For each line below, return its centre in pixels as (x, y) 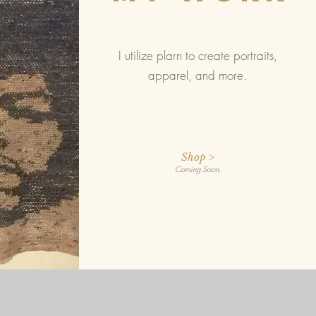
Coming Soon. (198, 169)
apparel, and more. (197, 75)
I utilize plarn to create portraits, (197, 55)
